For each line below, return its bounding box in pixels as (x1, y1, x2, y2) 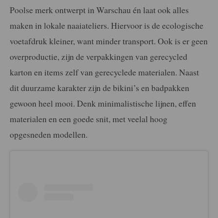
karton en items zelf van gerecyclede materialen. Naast (10, 66, 199, 78)
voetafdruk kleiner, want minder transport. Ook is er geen (10, 35, 208, 47)
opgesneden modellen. (10, 128, 88, 140)
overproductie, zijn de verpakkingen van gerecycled (10, 50, 187, 62)
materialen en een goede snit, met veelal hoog (10, 112, 167, 125)
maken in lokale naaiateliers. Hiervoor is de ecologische (10, 19, 203, 31)
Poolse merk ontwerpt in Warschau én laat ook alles (10, 3, 189, 16)
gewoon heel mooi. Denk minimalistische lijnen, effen (10, 97, 196, 109)
